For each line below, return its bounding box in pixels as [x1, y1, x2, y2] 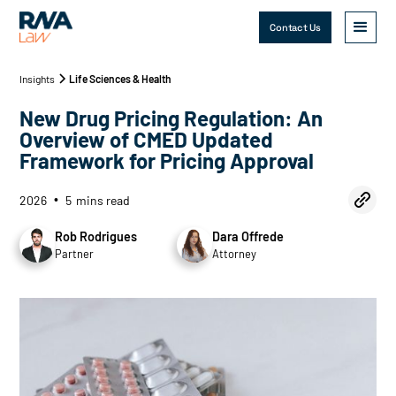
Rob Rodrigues [55, 228, 138, 244]
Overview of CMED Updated [19, 126, 274, 152]
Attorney [212, 246, 257, 261]
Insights [19, 72, 56, 85]
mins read [76, 192, 131, 208]
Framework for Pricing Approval [19, 148, 315, 173]
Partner [55, 246, 95, 261]
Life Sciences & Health [69, 72, 172, 85]
